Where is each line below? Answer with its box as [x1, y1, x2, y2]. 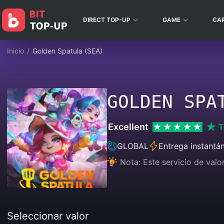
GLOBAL [117, 141, 148, 151]
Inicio [7, 46, 24, 55]
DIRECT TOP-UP [83, 16, 130, 23]
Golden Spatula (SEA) [32, 46, 102, 55]
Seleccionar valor [7, 210, 88, 222]
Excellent [108, 121, 148, 132]
